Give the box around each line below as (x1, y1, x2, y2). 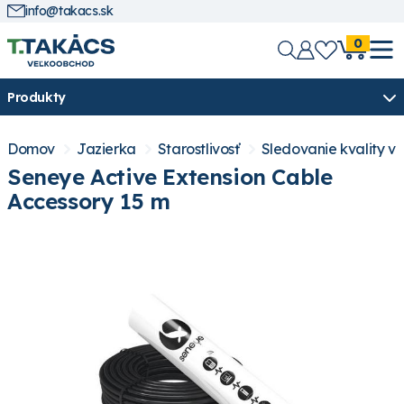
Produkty (7, 88, 66, 106)
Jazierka (77, 140, 136, 159)
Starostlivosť (157, 140, 240, 159)
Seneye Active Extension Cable (7, 163, 333, 191)
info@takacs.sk (25, 3, 114, 20)
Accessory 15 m (7, 188, 170, 216)
